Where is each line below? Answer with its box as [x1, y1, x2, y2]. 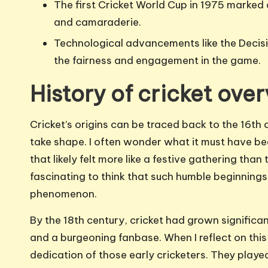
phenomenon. [30, 187, 97, 201]
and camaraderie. [54, 16, 141, 29]
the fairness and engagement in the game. [54, 54, 261, 68]
